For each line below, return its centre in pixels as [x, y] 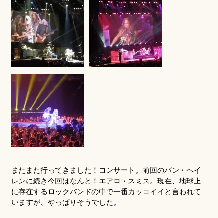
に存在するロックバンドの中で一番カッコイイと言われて [106, 192]
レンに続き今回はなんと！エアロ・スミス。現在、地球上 [106, 181]
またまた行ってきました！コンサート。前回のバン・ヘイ [106, 170]
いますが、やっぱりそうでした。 [66, 202]
